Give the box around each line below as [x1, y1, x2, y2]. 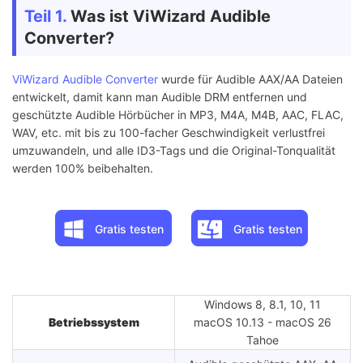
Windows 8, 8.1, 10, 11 [204, 297, 321, 312]
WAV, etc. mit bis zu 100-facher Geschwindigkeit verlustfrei [12, 126, 325, 140]
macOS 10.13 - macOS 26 [194, 315, 331, 330]
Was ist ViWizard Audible [66, 6, 271, 27]
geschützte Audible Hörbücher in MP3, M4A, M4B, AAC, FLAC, [12, 108, 344, 122]
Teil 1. [24, 6, 66, 27]
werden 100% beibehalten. [12, 161, 153, 176]
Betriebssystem [48, 315, 139, 330]
